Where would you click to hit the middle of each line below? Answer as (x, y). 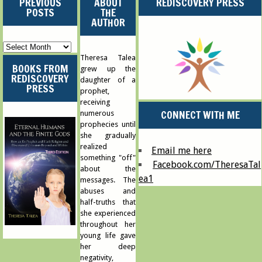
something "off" (108, 157)
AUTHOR (108, 23)
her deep (108, 246)
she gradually (108, 135)
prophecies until (108, 124)
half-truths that (108, 202)
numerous (97, 113)
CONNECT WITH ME (200, 115)
